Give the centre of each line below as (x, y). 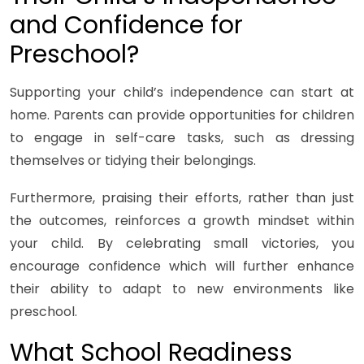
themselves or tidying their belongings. (133, 161)
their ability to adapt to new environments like (182, 289)
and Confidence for (126, 26)
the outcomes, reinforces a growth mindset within (182, 221)
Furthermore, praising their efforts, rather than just (182, 198)
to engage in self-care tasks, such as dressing (182, 138)
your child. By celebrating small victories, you (182, 244)
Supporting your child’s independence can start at (182, 93)
